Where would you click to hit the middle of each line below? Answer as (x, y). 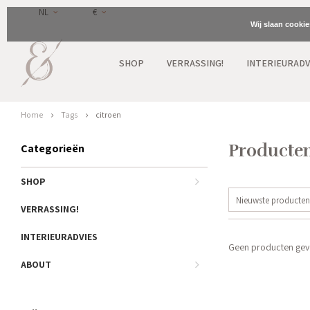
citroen (108, 115)
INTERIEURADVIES (59, 237)
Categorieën (53, 148)
